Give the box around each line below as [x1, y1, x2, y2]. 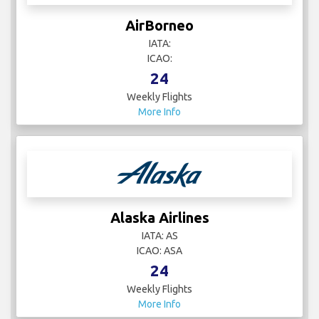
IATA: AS [141, 229, 178, 241]
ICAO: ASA [137, 244, 182, 256]
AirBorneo [125, 16, 194, 33]
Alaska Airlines [110, 209, 209, 226]
